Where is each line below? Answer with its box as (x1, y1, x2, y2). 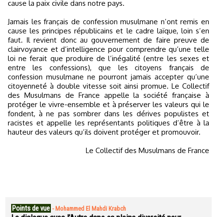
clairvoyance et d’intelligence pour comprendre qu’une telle (8, 45, 209, 54)
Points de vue (12, 204, 50, 213)
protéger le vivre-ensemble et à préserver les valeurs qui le (8, 100, 209, 109)
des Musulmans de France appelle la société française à (8, 91, 209, 100)
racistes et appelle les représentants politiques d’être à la (8, 118, 209, 127)
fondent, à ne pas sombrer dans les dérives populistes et (8, 109, 209, 118)
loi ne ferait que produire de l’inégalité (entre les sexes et (8, 54, 209, 63)
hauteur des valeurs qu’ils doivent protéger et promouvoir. (8, 127, 201, 137)
